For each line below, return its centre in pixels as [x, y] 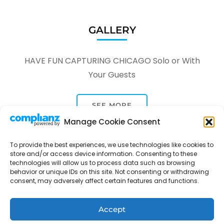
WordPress [156, 193]
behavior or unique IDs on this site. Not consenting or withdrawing [109, 172]
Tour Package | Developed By [151, 181]
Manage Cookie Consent [112, 121]
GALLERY [112, 30]
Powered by [115, 193]
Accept [112, 209]
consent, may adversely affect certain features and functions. [104, 181]
